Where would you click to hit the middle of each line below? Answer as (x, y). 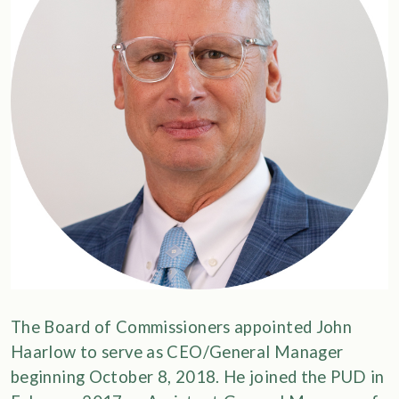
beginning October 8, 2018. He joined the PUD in (198, 377)
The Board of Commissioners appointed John (182, 327)
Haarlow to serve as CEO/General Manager (177, 352)
